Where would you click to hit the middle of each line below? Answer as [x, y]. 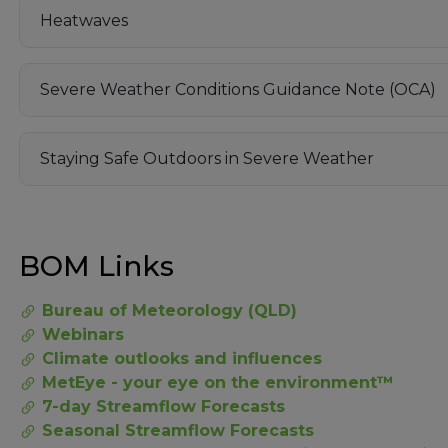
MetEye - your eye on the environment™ [218, 382]
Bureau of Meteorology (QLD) [169, 310]
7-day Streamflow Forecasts [163, 406]
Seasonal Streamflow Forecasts [178, 430]
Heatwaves [84, 21]
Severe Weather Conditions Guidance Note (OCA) [238, 90]
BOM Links [96, 265]
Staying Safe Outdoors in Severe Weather [207, 159]
